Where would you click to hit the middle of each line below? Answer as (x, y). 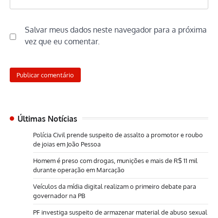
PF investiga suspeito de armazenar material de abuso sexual (120, 212)
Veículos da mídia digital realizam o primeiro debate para (115, 186)
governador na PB (59, 195)
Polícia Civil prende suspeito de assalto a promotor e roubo (118, 135)
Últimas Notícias (47, 118)
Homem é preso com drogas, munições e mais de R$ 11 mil (115, 160)
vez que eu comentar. (62, 42)
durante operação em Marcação (79, 170)
